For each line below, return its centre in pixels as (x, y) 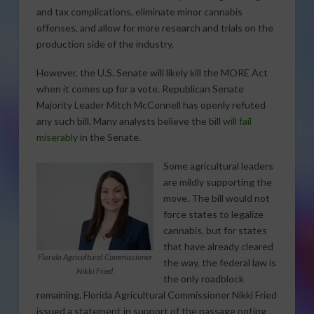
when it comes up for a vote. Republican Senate (140, 88)
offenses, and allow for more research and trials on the (155, 27)
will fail (237, 121)
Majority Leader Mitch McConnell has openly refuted (151, 104)
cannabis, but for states (215, 231)
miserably (57, 137)
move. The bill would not (216, 198)
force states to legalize (213, 214)
